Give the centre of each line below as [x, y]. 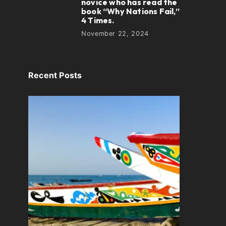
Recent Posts [55, 75]
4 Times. [98, 20]
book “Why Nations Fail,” [130, 11]
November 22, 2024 [115, 34]
